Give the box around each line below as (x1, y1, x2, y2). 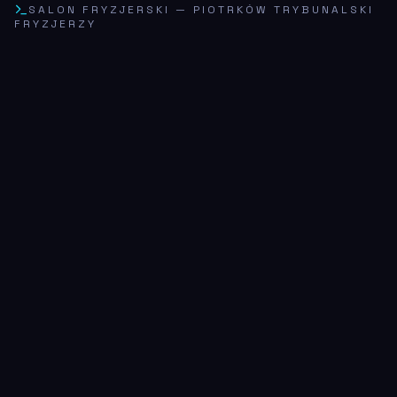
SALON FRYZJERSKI (28, 3, 170, 18)
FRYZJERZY (14, 17, 97, 32)
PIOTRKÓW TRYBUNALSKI (193, 3, 374, 18)
